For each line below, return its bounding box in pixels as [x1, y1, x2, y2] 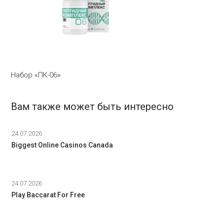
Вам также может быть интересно [11, 101, 174, 112]
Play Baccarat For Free [11, 191, 85, 199]
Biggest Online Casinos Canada [11, 141, 113, 149]
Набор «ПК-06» [11, 71, 61, 79]
